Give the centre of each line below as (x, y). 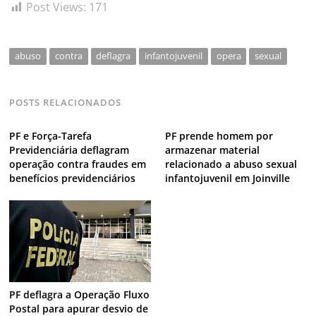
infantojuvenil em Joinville (227, 178)
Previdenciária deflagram (69, 150)
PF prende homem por (219, 135)
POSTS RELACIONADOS (66, 103)
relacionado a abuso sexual (231, 164)
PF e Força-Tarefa (51, 135)
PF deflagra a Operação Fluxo (80, 294)
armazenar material (212, 150)
